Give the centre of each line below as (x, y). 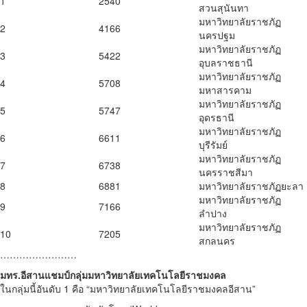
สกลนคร (217, 241)
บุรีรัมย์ (213, 145)
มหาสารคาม (225, 90)
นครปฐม (217, 35)
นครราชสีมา (226, 172)
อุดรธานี (217, 118)
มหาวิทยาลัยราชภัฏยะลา (251, 186)
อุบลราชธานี (226, 63)
